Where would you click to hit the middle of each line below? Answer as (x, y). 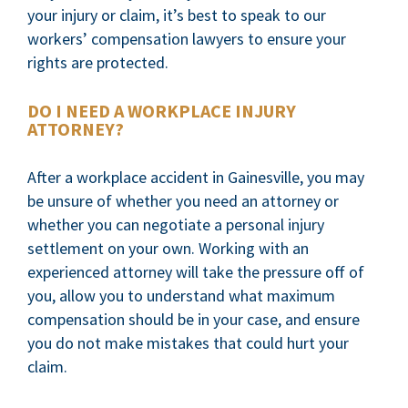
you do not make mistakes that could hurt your (188, 343)
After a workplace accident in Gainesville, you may (196, 177)
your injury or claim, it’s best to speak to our (177, 15)
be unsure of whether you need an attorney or (183, 201)
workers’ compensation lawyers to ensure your (187, 39)
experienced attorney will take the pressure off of (196, 272)
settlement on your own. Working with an (168, 248)
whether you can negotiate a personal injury (176, 224)
